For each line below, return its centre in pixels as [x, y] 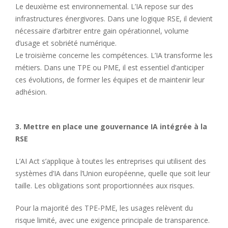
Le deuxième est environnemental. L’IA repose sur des [104, 6]
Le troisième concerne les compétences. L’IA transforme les [114, 55]
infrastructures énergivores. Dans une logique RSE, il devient [114, 18]
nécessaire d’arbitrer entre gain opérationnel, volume [102, 31]
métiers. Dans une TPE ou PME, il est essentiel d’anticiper [110, 67]
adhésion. [31, 92]
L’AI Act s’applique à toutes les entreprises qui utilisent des [111, 161]
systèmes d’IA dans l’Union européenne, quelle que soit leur [113, 173]
